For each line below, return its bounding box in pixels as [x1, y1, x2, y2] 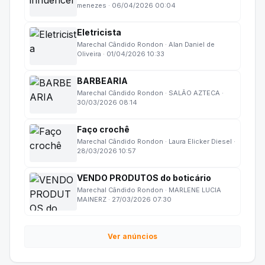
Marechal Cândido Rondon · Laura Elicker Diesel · [77, 137, 235, 146]
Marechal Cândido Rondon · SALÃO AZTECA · [77, 88, 224, 97]
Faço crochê [77, 124, 130, 134]
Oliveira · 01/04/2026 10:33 [77, 49, 164, 58]
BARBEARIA [77, 75, 128, 86]
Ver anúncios [108, 231, 157, 241]
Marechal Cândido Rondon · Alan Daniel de [77, 40, 215, 49]
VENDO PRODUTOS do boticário [77, 172, 211, 183]
